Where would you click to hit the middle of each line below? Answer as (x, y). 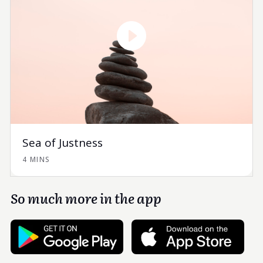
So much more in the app (86, 198)
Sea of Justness (62, 142)
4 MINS (36, 159)
